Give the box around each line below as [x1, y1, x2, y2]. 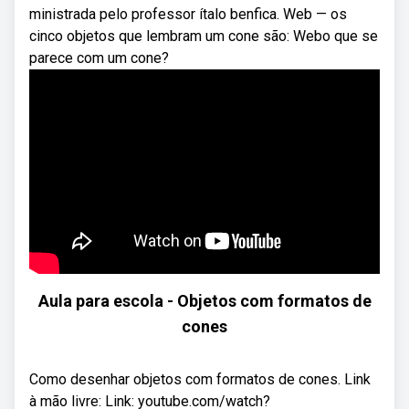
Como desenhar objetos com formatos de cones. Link [29, 371, 371, 388]
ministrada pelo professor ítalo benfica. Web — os [29, 5, 347, 23]
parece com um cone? [29, 49, 169, 67]
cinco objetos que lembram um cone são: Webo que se [29, 27, 378, 45]
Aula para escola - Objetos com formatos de [37, 291, 372, 310]
